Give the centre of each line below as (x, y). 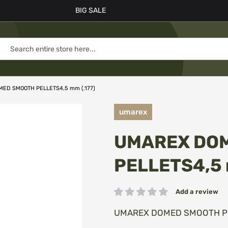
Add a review (197, 192)
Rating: (125, 196)
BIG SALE (91, 10)
